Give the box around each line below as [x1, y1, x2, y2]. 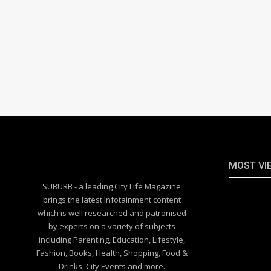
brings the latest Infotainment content [42, 194, 181, 206]
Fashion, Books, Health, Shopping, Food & [36, 247, 188, 259]
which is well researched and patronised [37, 207, 186, 219]
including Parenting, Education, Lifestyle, [38, 234, 185, 246]
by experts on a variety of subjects [48, 221, 175, 232]
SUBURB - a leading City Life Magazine [42, 181, 181, 192]
